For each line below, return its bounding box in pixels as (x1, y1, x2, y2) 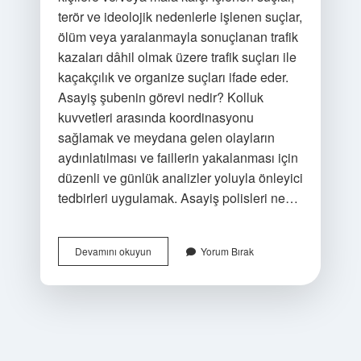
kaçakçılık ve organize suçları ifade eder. (57, 68, 288, 86)
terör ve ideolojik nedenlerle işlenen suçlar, (57, 7, 302, 26)
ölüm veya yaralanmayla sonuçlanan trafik (57, 27, 298, 46)
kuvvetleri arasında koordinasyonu (57, 108, 254, 127)
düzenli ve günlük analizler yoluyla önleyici (57, 168, 303, 187)
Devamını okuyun (74, 244, 151, 258)
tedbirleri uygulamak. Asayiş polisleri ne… (57, 189, 298, 207)
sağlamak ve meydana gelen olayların (57, 128, 275, 147)
